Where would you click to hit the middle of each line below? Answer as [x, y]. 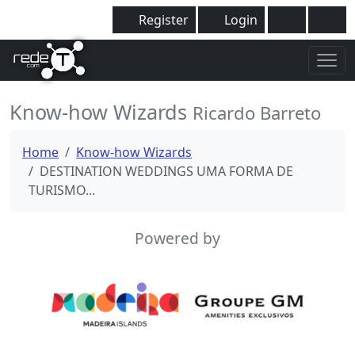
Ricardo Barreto [257, 113]
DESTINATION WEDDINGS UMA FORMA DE [166, 171]
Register [162, 20]
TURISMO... [62, 190]
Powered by [177, 238]
